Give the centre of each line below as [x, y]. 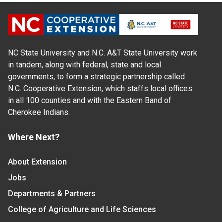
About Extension [37, 162]
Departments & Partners [52, 194]
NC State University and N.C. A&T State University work [103, 53]
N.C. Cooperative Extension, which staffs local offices [100, 89]
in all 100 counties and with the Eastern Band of [90, 101]
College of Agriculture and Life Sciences [82, 210]
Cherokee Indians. [39, 112]
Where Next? [34, 137]
